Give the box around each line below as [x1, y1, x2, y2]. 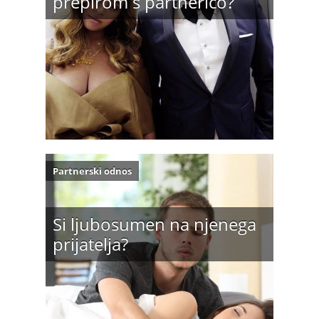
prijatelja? [53, 232, 128, 256]
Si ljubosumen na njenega [53, 212, 256, 236]
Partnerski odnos [53, 164, 132, 177]
